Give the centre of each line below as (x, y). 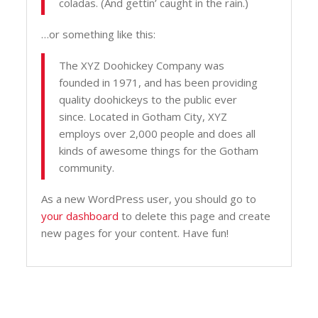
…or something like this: (99, 34)
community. (87, 168)
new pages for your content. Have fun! (135, 233)
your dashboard (80, 216)
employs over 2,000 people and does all (158, 133)
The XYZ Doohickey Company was (142, 65)
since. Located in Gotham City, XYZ (143, 116)
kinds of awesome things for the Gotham (159, 150)
